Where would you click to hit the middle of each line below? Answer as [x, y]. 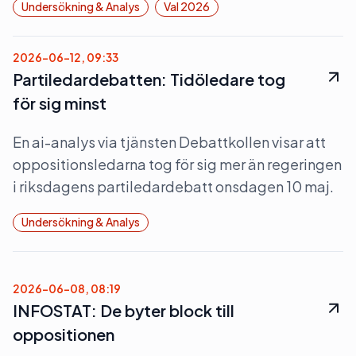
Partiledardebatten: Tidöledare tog [149, 79]
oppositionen [64, 334]
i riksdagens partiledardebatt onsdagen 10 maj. [173, 186]
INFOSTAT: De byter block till [124, 310]
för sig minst [60, 103]
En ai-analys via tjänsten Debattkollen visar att [169, 142]
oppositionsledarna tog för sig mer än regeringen [177, 164]
